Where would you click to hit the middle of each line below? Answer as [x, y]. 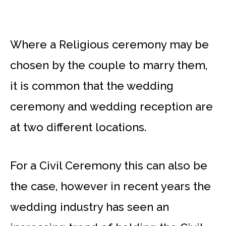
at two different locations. [78, 127]
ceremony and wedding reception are [111, 107]
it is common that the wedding [92, 86]
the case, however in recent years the [110, 186]
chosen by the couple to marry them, [109, 65]
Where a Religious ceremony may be [109, 45]
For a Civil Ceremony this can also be [109, 166]
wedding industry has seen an [90, 207]
